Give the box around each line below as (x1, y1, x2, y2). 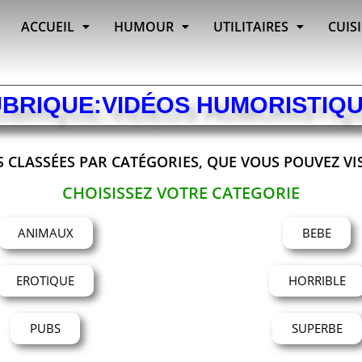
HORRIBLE (288, 272, 346, 288)
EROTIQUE (16, 272, 74, 288)
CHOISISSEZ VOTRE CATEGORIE (62, 182, 300, 204)
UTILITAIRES (213, 18, 289, 36)
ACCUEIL (21, 18, 75, 36)
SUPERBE (291, 320, 343, 336)
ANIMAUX (17, 225, 74, 241)
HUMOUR (114, 18, 175, 36)
